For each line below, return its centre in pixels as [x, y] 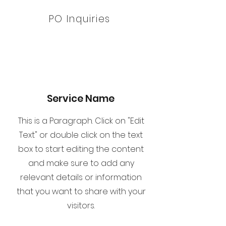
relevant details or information [81, 177]
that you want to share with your [81, 191]
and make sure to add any [81, 163]
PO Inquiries [80, 19]
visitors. [81, 206]
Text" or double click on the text [81, 135]
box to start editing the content [81, 149]
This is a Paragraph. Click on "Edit [81, 121]
